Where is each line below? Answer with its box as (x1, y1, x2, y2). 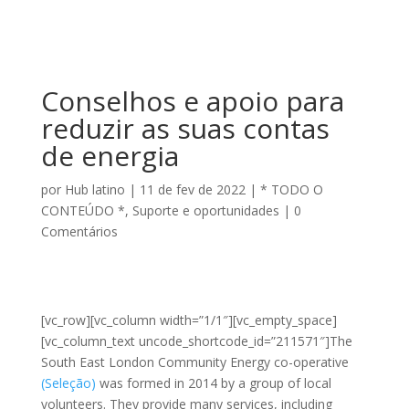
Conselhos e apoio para (40, 82, 344, 120)
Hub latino (64, 181, 125, 198)
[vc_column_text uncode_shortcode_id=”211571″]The (40, 332, 352, 350)
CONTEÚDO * (40, 202, 125, 219)
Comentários (40, 223, 118, 240)
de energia (40, 137, 179, 174)
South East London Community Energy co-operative (40, 353, 349, 371)
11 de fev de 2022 (139, 181, 246, 198)
